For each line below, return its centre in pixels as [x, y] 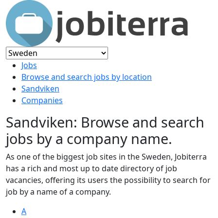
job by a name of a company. [58, 192]
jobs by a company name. [89, 138]
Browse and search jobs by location [87, 77]
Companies [42, 100]
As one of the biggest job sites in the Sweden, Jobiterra [106, 157]
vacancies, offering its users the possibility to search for [108, 180]
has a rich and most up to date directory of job [91, 168]
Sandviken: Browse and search [105, 122]
